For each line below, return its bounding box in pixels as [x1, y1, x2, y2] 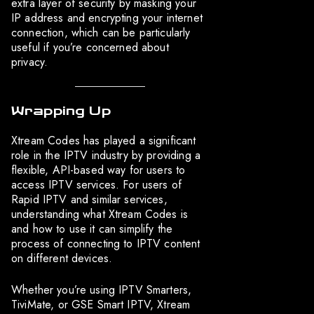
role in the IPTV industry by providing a [11, 146, 200, 163]
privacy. [11, 54, 48, 71]
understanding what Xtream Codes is [11, 205, 189, 222]
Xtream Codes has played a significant [11, 132, 196, 149]
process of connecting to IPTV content [11, 235, 200, 252]
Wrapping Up [11, 102, 111, 118]
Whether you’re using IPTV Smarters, [11, 281, 192, 298]
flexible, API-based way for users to [11, 161, 186, 178]
